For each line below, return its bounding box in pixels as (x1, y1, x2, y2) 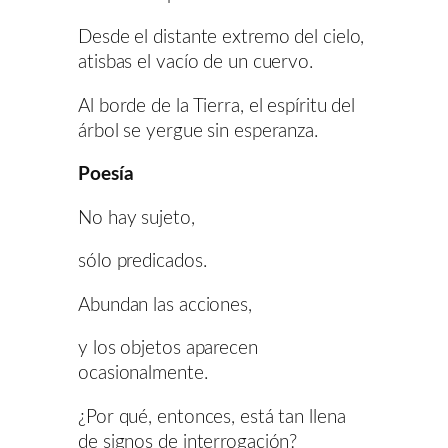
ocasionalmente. (78, 364, 208, 384)
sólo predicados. (78, 252, 207, 272)
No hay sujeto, (78, 208, 195, 228)
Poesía (78, 165, 134, 185)
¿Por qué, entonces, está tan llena (78, 407, 346, 427)
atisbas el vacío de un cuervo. (78, 53, 313, 73)
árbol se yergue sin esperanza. (78, 121, 318, 141)
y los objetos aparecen (78, 339, 258, 359)
